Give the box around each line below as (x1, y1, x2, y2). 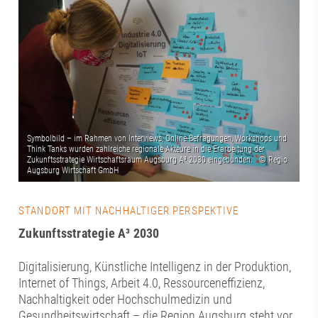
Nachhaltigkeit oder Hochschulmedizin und (18, 292, 233, 307)
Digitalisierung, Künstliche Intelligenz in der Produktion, (18, 259, 292, 275)
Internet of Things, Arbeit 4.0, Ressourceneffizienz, (18, 275, 265, 291)
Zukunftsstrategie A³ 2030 (18, 226, 160, 241)
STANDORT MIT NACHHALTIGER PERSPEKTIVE (18, 204, 239, 218)
